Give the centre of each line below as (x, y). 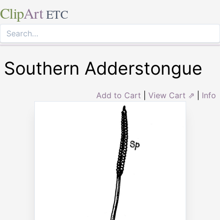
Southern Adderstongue (103, 68)
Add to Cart (119, 95)
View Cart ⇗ (171, 95)
